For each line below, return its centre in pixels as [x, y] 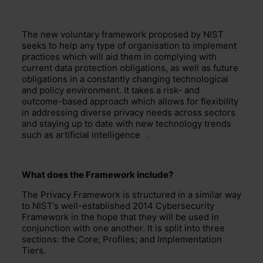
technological [199, 79]
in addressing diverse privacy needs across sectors [128, 112]
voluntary [81, 34]
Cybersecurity [183, 205]
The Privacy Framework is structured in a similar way [131, 194]
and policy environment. [71, 90]
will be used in [189, 217]
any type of [104, 45]
